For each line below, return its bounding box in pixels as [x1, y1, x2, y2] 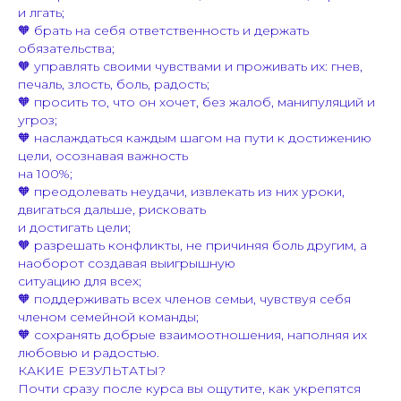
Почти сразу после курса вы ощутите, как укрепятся [18, 380, 361, 397]
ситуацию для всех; [18, 272, 141, 289]
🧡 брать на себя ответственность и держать [18, 21, 309, 38]
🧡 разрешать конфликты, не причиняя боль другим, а [18, 236, 367, 253]
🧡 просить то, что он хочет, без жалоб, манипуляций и [18, 93, 375, 110]
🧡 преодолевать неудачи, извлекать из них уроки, [18, 183, 345, 200]
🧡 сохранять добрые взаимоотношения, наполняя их [18, 326, 367, 343]
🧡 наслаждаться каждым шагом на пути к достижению [18, 129, 371, 146]
